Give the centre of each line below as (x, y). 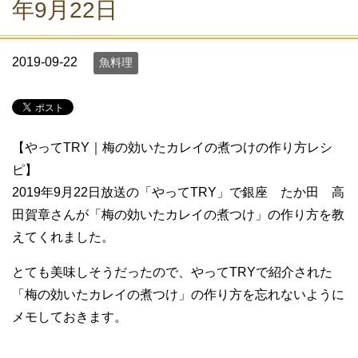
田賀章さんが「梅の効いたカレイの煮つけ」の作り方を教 (178, 215)
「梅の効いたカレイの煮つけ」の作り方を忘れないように (178, 295)
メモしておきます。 (70, 317)
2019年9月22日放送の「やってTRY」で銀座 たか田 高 (178, 193)
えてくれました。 (63, 237)
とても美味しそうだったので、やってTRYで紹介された (172, 272)
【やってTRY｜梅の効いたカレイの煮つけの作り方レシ (172, 148)
